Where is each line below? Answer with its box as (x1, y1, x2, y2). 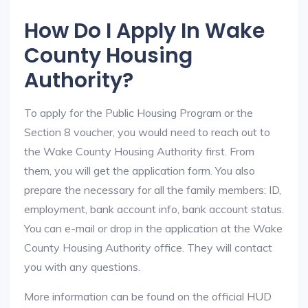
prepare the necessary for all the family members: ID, (24, 183, 281, 197)
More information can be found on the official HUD (24, 289, 272, 303)
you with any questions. (24, 260, 140, 274)
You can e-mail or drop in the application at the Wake (24, 221, 283, 235)
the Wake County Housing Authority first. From (24, 144, 254, 158)
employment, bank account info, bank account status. (24, 202, 284, 216)
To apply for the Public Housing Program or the (24, 106, 253, 120)
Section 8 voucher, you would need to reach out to (24, 125, 270, 139)
